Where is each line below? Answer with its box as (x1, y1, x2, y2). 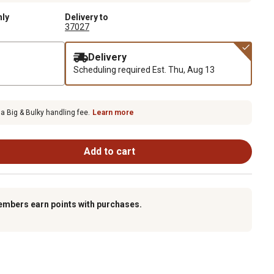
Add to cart (83, 145, 135, 157)
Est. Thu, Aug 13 (152, 64, 215, 75)
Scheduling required (118, 64, 152, 75)
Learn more (92, 108, 134, 117)
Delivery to (65, 12, 108, 22)
